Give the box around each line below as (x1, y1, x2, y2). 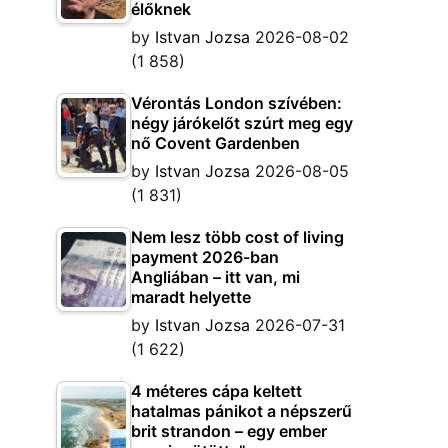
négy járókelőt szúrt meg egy (131, 113, 353, 133)
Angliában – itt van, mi (131, 267, 300, 287)
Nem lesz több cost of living (131, 227, 344, 247)
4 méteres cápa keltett (131, 381, 302, 401)
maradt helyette (131, 287, 251, 307)
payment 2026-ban (131, 247, 279, 267)
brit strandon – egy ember (131, 421, 327, 441)
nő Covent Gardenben (131, 133, 300, 153)
